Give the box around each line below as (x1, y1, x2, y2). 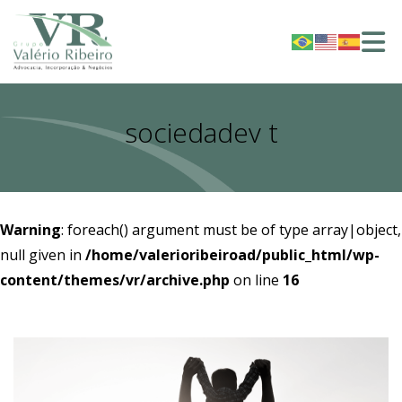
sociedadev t (124, 114, 278, 151)
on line (230, 270, 283, 290)
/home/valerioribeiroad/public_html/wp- (85, 245, 380, 265)
